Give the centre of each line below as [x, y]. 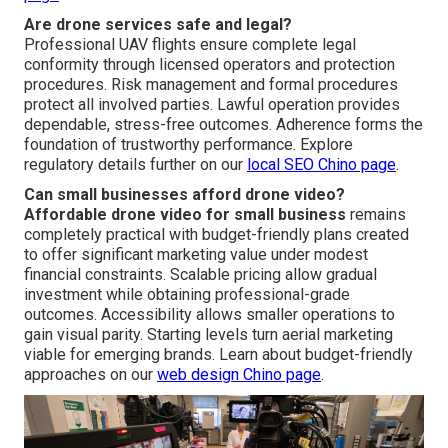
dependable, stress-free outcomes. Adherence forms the [223, 125]
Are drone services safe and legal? [158, 25]
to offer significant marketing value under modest [196, 255]
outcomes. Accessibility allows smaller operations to [209, 315]
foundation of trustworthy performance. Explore [188, 145]
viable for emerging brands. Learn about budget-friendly [218, 355]
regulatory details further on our [135, 165]
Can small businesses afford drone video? [184, 195]
